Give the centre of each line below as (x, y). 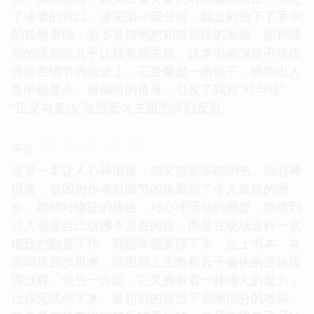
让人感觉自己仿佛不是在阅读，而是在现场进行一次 (156, 225)
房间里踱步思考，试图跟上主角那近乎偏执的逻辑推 (156, 261)
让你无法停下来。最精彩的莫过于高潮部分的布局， (156, 298)
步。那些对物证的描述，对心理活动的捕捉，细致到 (156, 206)
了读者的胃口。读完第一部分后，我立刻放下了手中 (156, 16)
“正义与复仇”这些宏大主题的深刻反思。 (123, 107)
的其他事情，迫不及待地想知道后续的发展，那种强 (156, 34)
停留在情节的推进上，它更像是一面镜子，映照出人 (156, 70)
